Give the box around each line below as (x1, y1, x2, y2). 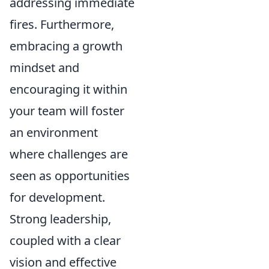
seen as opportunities (10, 167, 130, 184)
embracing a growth (10, 37, 122, 54)
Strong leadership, (10, 210, 111, 227)
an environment (10, 124, 98, 141)
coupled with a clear (10, 232, 121, 249)
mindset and (10, 59, 79, 76)
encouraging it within (10, 80, 127, 97)
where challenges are (10, 145, 128, 162)
